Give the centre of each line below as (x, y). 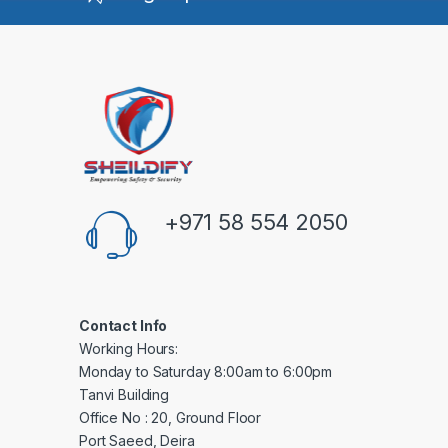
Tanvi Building (124, 394)
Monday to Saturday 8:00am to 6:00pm (206, 371)
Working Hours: (129, 348)
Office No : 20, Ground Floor (170, 417)
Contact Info (123, 325)
